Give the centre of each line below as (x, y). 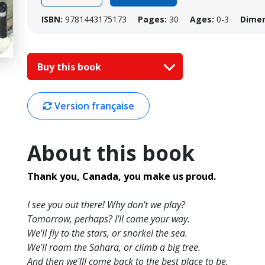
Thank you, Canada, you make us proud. (122, 177)
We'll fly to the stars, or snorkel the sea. (107, 233)
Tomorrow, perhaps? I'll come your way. (109, 219)
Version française (93, 106)
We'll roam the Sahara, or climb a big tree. (114, 248)
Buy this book (70, 67)
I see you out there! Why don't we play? (106, 205)
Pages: (152, 19)
